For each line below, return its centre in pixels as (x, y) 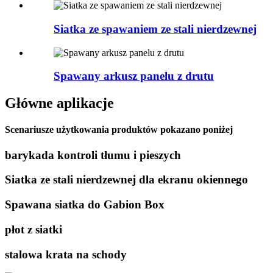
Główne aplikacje (59, 103)
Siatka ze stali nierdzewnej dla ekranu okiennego (126, 180)
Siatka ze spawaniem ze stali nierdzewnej (155, 29)
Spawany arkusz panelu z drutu (134, 76)
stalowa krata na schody (66, 254)
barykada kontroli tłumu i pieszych (93, 155)
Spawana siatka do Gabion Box (85, 205)
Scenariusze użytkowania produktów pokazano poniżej (119, 130)
